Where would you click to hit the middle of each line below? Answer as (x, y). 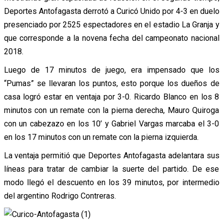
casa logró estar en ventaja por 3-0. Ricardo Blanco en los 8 (111, 97)
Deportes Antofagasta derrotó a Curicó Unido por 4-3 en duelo (111, 11)
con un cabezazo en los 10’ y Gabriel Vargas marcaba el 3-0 (111, 123)
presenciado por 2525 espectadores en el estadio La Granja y (111, 24)
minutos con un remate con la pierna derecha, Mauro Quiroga (111, 110)
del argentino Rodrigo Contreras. (60, 196)
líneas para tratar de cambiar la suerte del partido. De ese (111, 169)
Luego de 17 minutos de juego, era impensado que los (111, 70)
